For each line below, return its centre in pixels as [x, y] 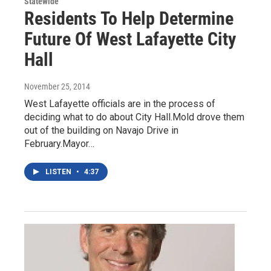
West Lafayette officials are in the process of [120, 103]
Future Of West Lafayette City [130, 39]
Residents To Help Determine [129, 18]
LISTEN [59, 171]
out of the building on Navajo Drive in [101, 130]
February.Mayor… [59, 143]
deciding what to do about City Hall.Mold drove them [134, 117]
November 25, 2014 [57, 86]
